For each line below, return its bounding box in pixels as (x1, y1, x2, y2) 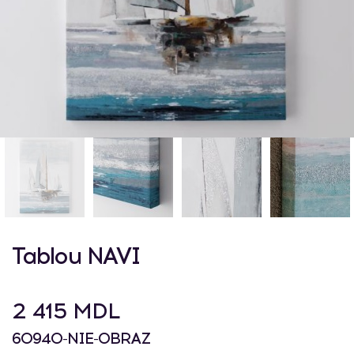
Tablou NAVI (12, 241, 140, 270)
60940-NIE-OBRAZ (12, 329, 150, 348)
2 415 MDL (12, 297, 120, 324)
